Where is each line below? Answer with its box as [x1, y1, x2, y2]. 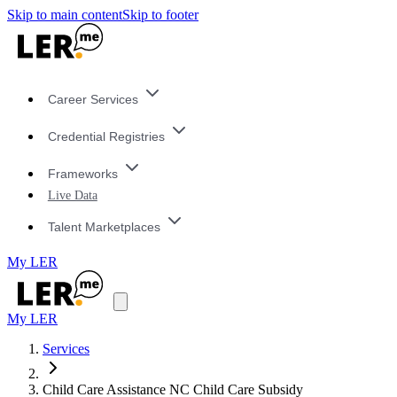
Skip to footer [122, 7, 198, 22]
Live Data [47, 188, 97, 203]
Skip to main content [7, 7, 122, 22]
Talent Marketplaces [47, 219, 160, 234]
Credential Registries [47, 129, 165, 144]
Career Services [47, 92, 138, 107]
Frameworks [47, 166, 118, 181]
